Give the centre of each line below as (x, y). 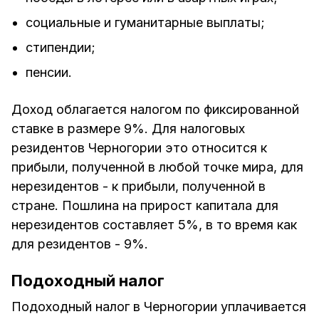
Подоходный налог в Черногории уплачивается (159, 306)
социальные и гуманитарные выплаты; (145, 22)
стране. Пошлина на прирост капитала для (145, 205)
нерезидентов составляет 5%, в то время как (154, 224)
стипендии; (61, 47)
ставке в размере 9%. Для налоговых (128, 128)
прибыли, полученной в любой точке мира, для (157, 167)
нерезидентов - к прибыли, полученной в (138, 186)
